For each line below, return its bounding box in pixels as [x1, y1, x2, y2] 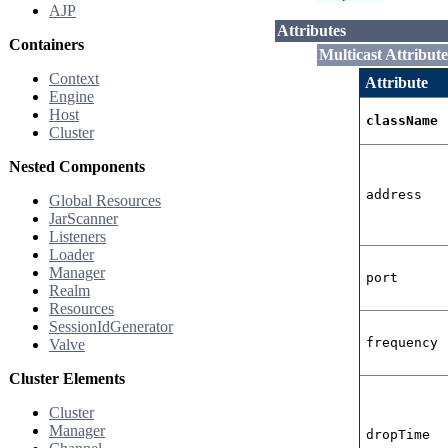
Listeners [49, 228, 106, 245]
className [366, 113, 439, 129]
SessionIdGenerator [49, 318, 173, 335]
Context [49, 70, 99, 87]
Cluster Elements [9, 370, 125, 387]
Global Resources [49, 192, 161, 209]
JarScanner [49, 210, 118, 227]
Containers [9, 36, 84, 53]
